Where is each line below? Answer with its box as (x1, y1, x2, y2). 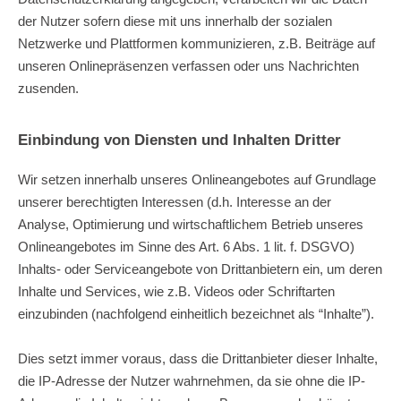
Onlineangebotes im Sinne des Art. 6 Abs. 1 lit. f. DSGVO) (18, 238, 354, 254)
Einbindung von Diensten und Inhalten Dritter (18, 131, 341, 148)
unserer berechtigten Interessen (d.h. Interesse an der (18, 193, 331, 209)
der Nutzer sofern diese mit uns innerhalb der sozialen (18, 13, 332, 29)
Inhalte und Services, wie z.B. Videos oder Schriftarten (18, 283, 335, 299)
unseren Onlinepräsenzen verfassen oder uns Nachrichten (18, 57, 359, 73)
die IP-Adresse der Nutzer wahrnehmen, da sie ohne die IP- (18, 372, 365, 388)
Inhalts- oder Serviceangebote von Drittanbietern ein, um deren (18, 260, 382, 277)
